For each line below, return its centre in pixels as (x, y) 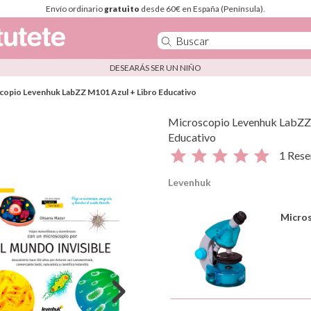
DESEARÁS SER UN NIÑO (155, 68)
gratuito (122, 9)
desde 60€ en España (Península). (202, 9)
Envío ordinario (75, 9)
